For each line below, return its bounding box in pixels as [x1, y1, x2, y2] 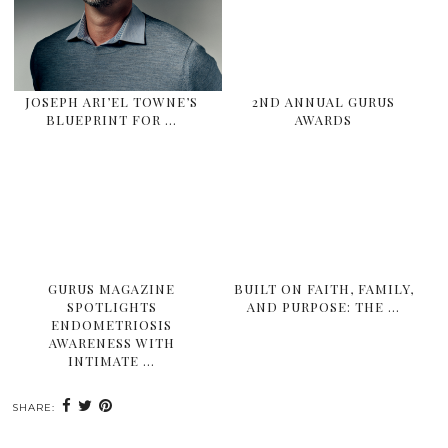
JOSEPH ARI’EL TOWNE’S [25, 93, 199, 111]
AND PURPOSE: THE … [247, 297, 401, 315]
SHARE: [12, 400, 59, 414]
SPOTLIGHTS [66, 297, 157, 315]
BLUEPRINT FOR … [46, 111, 178, 129]
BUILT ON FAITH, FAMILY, [233, 279, 414, 297]
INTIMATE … [68, 351, 156, 369]
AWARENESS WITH [48, 333, 175, 351]
